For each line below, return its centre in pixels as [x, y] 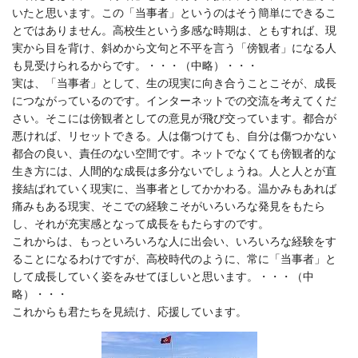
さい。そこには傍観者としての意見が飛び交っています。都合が [174, 118]
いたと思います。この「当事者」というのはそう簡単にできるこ [174, 13]
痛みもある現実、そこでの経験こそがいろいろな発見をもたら [169, 206]
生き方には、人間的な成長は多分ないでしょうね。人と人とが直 [174, 171]
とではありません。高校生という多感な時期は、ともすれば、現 [174, 30]
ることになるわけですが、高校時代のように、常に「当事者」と [174, 259]
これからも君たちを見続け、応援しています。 [129, 312]
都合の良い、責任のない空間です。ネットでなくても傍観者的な [174, 153]
